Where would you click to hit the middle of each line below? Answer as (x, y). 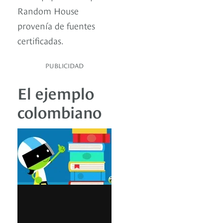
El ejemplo (56, 92)
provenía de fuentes (56, 25)
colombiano (59, 111)
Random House (48, 10)
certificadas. (41, 40)
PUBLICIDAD (64, 65)
